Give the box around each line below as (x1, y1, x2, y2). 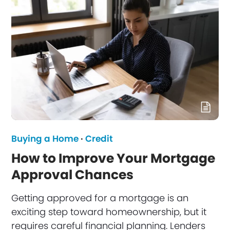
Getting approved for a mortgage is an (11, 191, 189, 204)
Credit (85, 132, 113, 145)
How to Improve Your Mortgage (11, 149, 216, 167)
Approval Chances (11, 165, 134, 184)
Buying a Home (11, 132, 79, 145)
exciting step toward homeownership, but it (11, 205, 207, 218)
